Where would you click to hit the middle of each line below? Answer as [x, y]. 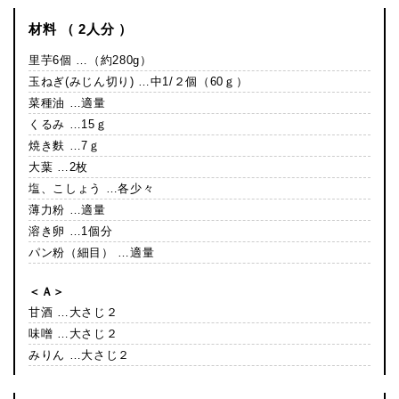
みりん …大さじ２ [79, 355]
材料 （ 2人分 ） [81, 29]
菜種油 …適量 [67, 103]
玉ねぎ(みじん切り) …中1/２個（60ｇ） [138, 82]
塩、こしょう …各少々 [92, 189]
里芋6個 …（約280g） [90, 61]
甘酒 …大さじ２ [73, 313]
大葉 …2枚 [58, 167]
